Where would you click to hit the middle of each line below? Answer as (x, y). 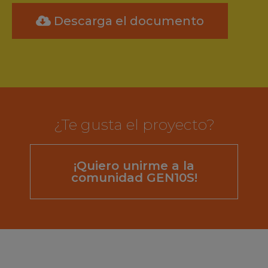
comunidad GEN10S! (134, 178)
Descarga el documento (129, 21)
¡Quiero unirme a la (134, 166)
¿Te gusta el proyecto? (134, 125)
